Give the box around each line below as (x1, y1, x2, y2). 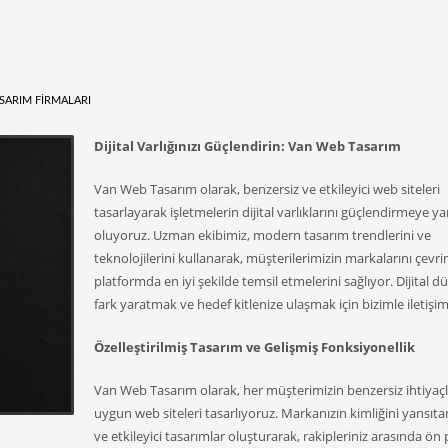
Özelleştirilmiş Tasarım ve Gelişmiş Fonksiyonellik (94, 338, 415, 356)
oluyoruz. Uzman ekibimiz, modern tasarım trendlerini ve (94, 226, 431, 244)
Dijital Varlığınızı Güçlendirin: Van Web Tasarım (94, 137, 401, 155)
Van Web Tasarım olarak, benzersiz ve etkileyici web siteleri (94, 180, 440, 198)
